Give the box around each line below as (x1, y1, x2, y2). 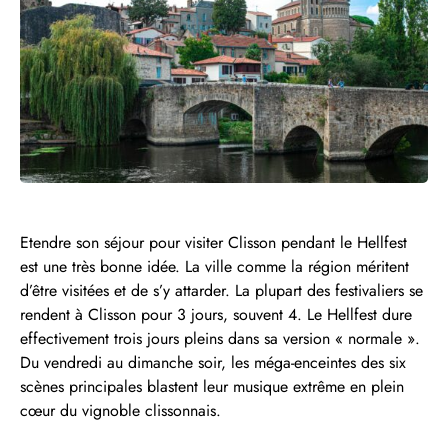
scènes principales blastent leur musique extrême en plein (20, 375, 404, 399)
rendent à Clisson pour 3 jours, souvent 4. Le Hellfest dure (20, 303, 412, 327)
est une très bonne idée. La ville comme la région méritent (20, 255, 409, 279)
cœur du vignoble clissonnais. (20, 399, 221, 423)
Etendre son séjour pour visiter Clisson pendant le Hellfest (20, 231, 407, 255)
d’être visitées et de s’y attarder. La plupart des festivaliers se (20, 279, 423, 303)
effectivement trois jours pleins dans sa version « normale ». (20, 327, 420, 351)
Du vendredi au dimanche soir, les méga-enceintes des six (20, 351, 406, 375)
